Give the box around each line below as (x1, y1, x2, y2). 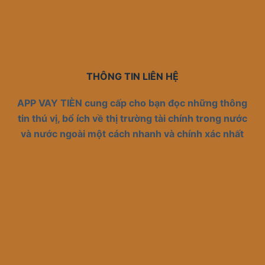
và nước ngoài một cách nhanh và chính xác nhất (21, 128, 244, 140)
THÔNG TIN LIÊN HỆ (86, 70, 179, 82)
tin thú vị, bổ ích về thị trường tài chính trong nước (17, 112, 247, 124)
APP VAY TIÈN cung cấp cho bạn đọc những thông (17, 97, 248, 109)
